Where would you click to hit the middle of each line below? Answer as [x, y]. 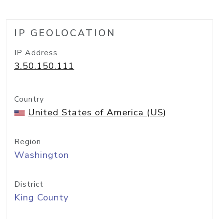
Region [28, 142]
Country [29, 99]
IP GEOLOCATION [65, 33]
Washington [42, 155]
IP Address [36, 53]
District [29, 184]
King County [42, 197]
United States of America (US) [97, 112]
